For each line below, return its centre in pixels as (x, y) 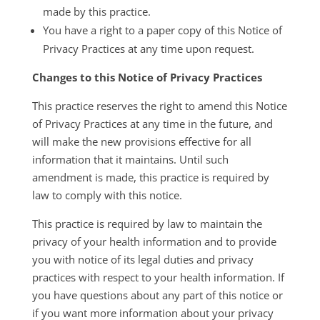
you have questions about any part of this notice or (157, 295)
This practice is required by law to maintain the (147, 224)
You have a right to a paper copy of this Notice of (162, 30)
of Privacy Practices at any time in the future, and (152, 124)
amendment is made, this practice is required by (150, 177)
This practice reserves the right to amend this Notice (159, 106)
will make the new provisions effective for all (141, 141)
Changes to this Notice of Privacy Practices (147, 77)
